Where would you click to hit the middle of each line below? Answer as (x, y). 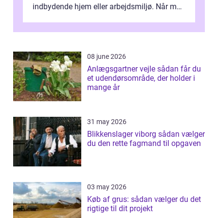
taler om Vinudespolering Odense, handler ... (108, 18)
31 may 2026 (107, 121)
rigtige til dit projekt (120, 208)
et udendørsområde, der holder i (141, 78)
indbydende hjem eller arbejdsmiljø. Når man (109, 6)
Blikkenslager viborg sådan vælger (123, 134)
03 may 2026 (107, 187)
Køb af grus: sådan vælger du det (144, 199)
